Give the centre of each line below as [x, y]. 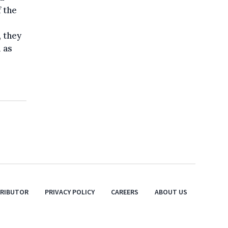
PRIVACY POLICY [70, 192]
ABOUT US [171, 192]
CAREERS [125, 192]
